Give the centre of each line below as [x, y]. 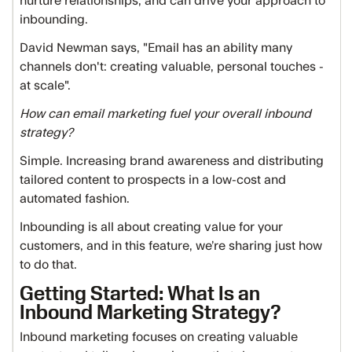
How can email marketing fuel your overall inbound [165, 114]
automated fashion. [75, 199]
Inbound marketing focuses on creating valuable [159, 337]
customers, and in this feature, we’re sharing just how [171, 246]
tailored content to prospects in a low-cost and [153, 180]
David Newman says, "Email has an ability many [156, 48]
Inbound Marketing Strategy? [150, 312]
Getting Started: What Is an [140, 293]
